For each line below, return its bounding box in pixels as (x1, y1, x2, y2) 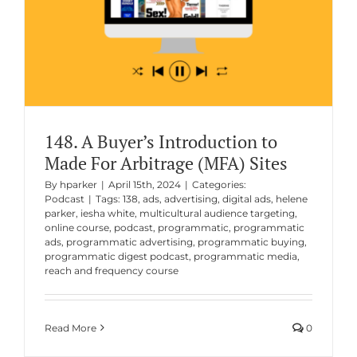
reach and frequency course (44, 264, 178, 277)
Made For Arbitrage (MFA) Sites (44, 151, 288, 175)
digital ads (222, 192, 271, 205)
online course (44, 221, 109, 233)
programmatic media (193, 249, 297, 262)
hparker (59, 178, 97, 190)
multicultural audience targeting (139, 206, 295, 219)
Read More (44, 321, 96, 334)
